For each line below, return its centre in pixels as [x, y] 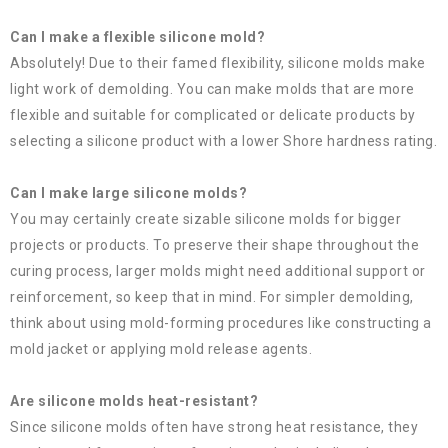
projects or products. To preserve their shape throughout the [214, 245]
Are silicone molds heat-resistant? [136, 401]
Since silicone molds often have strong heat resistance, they [214, 427]
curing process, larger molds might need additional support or [218, 271]
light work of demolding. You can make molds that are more [212, 89]
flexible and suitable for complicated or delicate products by [213, 115]
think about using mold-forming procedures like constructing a [221, 323]
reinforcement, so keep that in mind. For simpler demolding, [212, 297]
